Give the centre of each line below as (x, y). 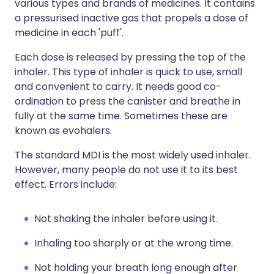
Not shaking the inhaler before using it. (126, 219)
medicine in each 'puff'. (69, 33)
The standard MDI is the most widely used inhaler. (133, 155)
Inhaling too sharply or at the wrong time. (134, 243)
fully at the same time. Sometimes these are (121, 116)
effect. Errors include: (66, 184)
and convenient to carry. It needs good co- (118, 87)
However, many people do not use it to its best (126, 170)
